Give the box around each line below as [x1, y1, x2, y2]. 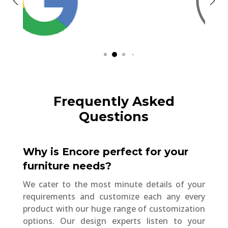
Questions [79, 108, 149, 124]
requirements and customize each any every [22, 190, 206, 202]
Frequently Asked [53, 93, 175, 109]
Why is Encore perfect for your [22, 145, 188, 158]
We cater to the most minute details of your [22, 178, 206, 190]
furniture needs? [22, 159, 111, 172]
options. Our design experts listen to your [22, 215, 206, 226]
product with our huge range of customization [22, 203, 206, 214]
